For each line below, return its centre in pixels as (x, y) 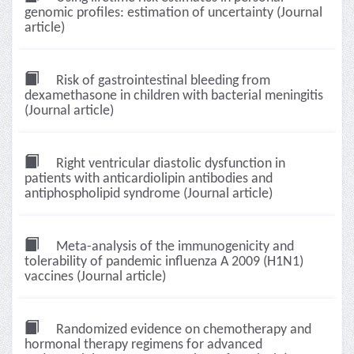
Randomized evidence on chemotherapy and (182, 330)
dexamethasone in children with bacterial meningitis (174, 96)
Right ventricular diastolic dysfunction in (169, 164)
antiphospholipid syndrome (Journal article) (149, 194)
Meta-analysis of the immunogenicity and (173, 247)
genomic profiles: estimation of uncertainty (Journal (173, 13)
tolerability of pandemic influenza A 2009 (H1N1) (164, 262)
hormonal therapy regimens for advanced (143, 345)
